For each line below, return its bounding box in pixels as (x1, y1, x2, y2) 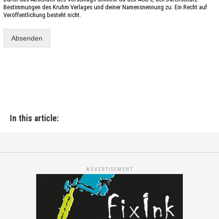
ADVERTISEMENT (86, 166, 133, 172)
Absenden (11, 34, 43, 42)
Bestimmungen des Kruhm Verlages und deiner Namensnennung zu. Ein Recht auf (3, 3, 207, 11)
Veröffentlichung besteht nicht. (3, 11, 81, 19)
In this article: (10, 113, 59, 123)
